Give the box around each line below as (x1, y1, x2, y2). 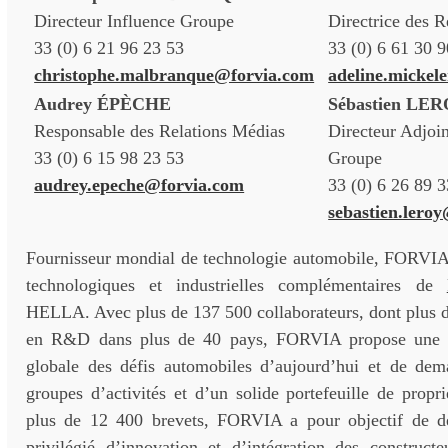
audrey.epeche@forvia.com (34, 175, 245, 195)
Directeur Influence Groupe (34, 11, 235, 31)
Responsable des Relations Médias (34, 121, 286, 141)
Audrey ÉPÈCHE (34, 94, 172, 114)
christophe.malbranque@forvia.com (34, 65, 315, 85)
